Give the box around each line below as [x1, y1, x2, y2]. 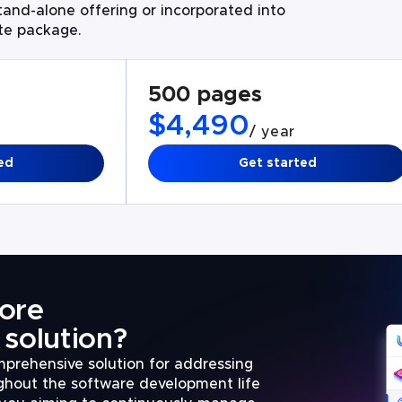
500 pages [147, 84, 262, 106]
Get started [238, 157, 317, 170]
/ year [249, 125, 295, 139]
